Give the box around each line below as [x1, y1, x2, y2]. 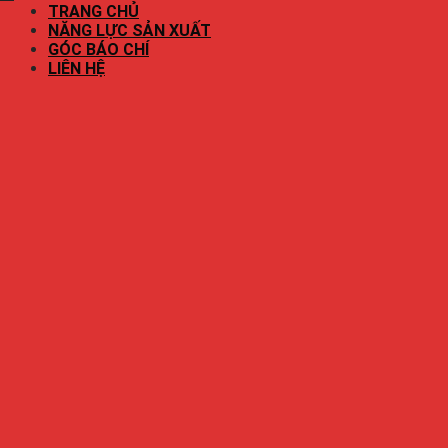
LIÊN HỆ [48, 59, 105, 79]
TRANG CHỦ [48, 2, 139, 22]
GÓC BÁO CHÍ [48, 40, 149, 60]
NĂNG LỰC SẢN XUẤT [48, 21, 211, 41]
